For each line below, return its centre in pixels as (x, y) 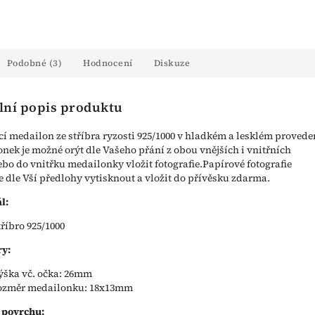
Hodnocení (108, 63)
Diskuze (172, 63)
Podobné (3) (34, 63)
